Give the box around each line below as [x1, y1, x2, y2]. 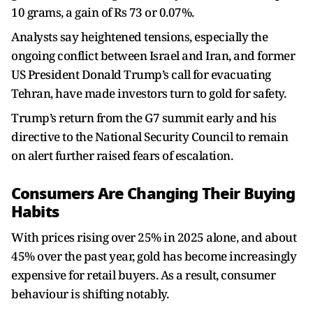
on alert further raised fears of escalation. [11, 147, 233, 163]
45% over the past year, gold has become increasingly [11, 248, 296, 264]
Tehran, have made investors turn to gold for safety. [11, 85, 286, 101]
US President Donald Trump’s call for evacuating [11, 66, 271, 82]
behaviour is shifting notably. [11, 286, 168, 302]
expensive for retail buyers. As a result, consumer [11, 267, 275, 283]
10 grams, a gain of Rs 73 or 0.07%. [11, 4, 194, 20]
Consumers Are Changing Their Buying [11, 182, 296, 205]
